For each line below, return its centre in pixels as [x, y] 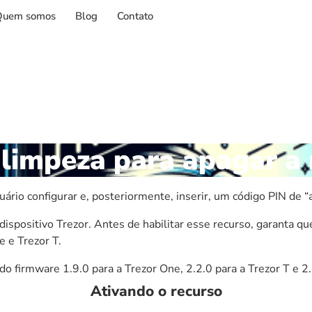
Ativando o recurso [156, 291]
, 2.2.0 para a [214, 268]
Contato [135, 16]
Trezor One [153, 268]
